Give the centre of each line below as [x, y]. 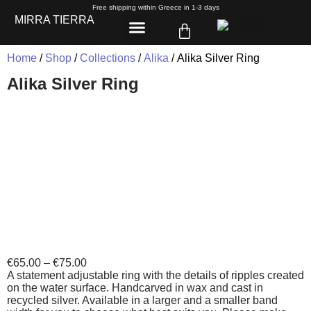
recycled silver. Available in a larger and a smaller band [142, 300]
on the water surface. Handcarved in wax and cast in [135, 288]
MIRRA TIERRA [54, 20]
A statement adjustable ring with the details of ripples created [155, 275]
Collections [108, 58]
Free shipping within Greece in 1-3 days [155, 7]
